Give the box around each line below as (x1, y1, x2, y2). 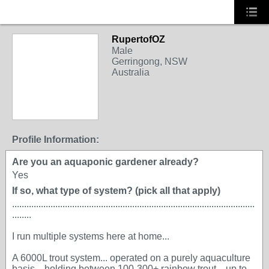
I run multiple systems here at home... (12, 231, 169, 241)
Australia (112, 67, 150, 77)
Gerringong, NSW (112, 56, 187, 67)
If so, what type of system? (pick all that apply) (12, 186, 220, 196)
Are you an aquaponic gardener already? (12, 157, 199, 167)
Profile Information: (12, 134, 99, 145)
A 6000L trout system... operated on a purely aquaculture (12, 253, 250, 263)
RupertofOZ (112, 34, 165, 44)
